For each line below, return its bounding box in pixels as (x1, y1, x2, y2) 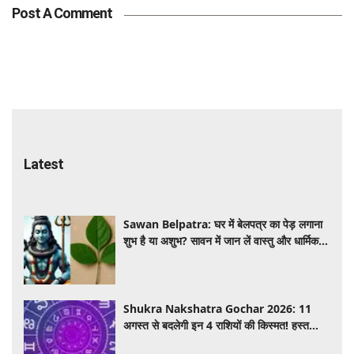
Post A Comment (12, 4, 112, 21)
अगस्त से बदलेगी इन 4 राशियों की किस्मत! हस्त (123, 318, 310, 333)
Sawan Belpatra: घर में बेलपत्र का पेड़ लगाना (123, 216, 323, 232)
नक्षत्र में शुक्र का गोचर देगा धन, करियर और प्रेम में (123, 334, 326, 350)
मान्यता (123, 249, 150, 265)
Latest (24, 155, 63, 172)
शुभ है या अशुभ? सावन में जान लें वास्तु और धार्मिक (123, 232, 319, 248)
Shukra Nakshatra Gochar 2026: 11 (123, 301, 312, 317)
